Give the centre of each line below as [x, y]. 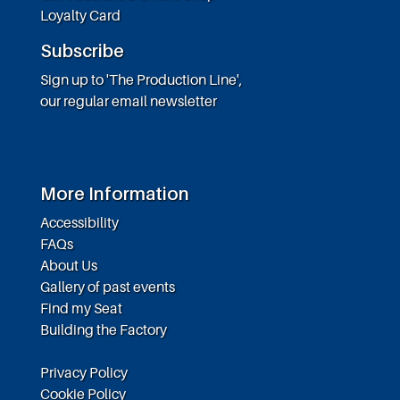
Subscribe [82, 50]
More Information [114, 193]
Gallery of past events [107, 286]
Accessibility [79, 222]
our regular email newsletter [128, 100]
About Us [68, 265]
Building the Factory [103, 329]
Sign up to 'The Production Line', [141, 79]
